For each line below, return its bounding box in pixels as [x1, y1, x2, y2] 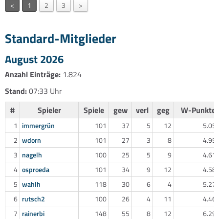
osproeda [22, 164, 49, 175]
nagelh [22, 149, 42, 160]
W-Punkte [180, 104, 216, 116]
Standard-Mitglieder [5, 28, 116, 48]
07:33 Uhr [27, 85, 62, 97]
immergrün [22, 120, 55, 131]
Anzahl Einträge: [5, 68, 61, 80]
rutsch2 [22, 193, 45, 204]
